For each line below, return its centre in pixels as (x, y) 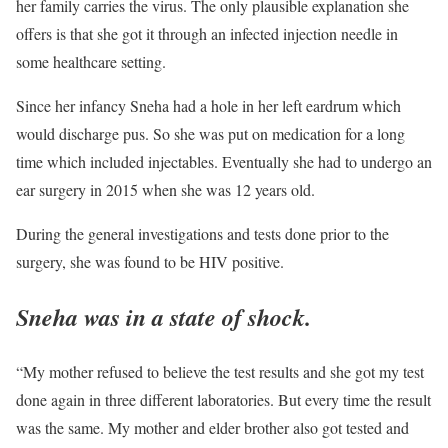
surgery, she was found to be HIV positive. (150, 261)
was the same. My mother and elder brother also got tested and (212, 427)
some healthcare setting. (91, 61)
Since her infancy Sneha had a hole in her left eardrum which (208, 105)
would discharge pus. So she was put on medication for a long (210, 133)
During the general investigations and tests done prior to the (202, 233)
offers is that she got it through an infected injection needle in (207, 33)
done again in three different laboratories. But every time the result (223, 399)
